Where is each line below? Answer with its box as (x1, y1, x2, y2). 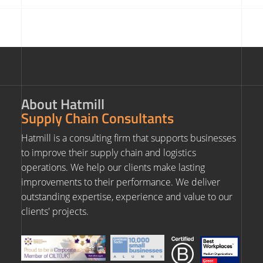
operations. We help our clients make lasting (21, 161, 205, 174)
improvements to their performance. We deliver (21, 176, 220, 188)
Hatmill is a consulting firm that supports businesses (21, 131, 236, 144)
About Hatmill (21, 93, 104, 114)
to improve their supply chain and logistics (21, 146, 196, 159)
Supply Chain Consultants (21, 107, 174, 129)
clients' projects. (21, 205, 89, 218)
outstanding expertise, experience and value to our (21, 190, 232, 203)
